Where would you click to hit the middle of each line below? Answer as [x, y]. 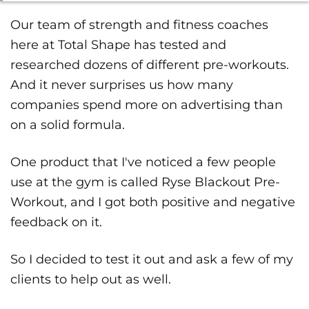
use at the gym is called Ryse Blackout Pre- [145, 182]
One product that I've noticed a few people [143, 162]
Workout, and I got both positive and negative [153, 202]
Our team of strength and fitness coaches [139, 25]
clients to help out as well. [91, 280]
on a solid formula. [68, 125]
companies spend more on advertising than [147, 105]
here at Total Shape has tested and [118, 45]
